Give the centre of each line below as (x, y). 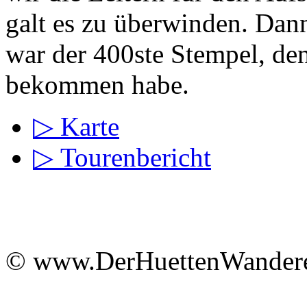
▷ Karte (76, 126)
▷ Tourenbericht (122, 157)
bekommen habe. (97, 84)
